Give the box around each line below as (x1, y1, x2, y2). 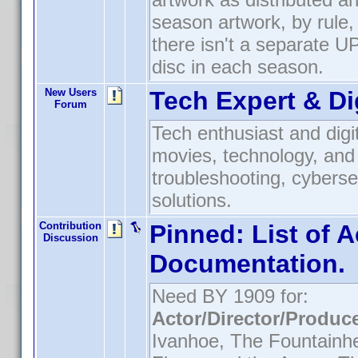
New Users (44, 86, 97, 98)
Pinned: (149, 220, 245, 249)
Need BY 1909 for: (152, 285, 308, 307)
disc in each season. (152, 56, 324, 78)
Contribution (39, 220, 101, 232)
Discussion (42, 232, 98, 244)
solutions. (152, 189, 232, 211)
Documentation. (149, 249, 345, 278)
